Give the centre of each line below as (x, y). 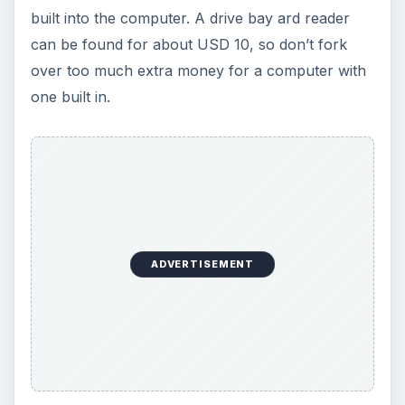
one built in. (70, 96)
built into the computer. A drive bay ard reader (190, 18)
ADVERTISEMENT (202, 264)
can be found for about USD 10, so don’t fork (188, 44)
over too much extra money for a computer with (198, 70)
